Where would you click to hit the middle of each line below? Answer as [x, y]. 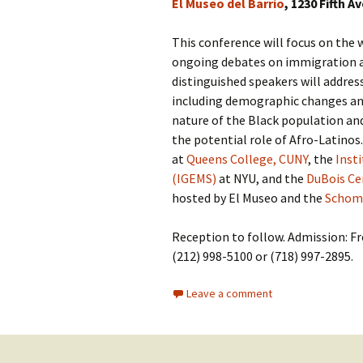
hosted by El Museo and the [248, 198]
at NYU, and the [261, 178]
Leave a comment [229, 293]
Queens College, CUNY [247, 159]
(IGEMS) [194, 178]
